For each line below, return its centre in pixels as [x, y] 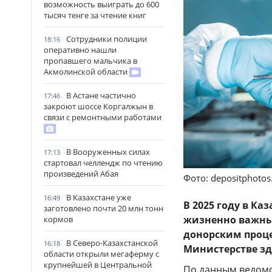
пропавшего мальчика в [90, 61]
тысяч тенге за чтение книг [95, 15]
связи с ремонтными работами [103, 117]
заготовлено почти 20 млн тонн [104, 208]
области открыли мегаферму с [101, 254]
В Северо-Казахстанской [112, 243]
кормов [58, 219]
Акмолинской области [87, 72]
